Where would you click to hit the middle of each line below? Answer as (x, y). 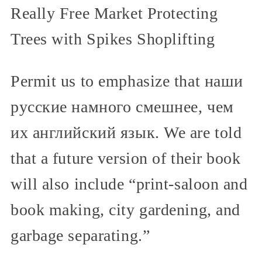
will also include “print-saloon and (129, 184)
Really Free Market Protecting (114, 13)
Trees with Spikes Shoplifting (113, 39)
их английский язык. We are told (126, 132)
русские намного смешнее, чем (122, 106)
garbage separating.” (80, 235)
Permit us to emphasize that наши (127, 81)
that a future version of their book (126, 158)
